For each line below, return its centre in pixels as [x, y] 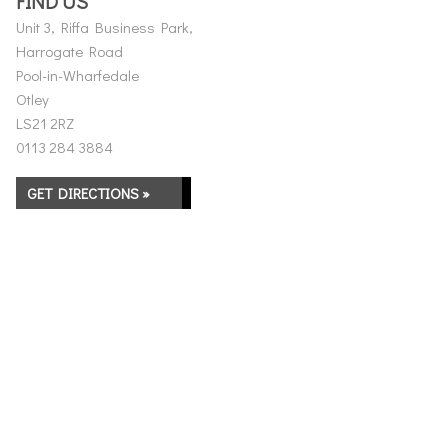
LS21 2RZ [45, 123]
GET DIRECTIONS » [88, 193]
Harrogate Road [69, 51]
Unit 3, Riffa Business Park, [104, 27]
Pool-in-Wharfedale [77, 75]
